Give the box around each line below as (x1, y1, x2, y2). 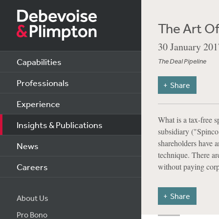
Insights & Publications (16, 119, 103, 130)
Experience (16, 98, 60, 109)
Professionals (16, 77, 69, 88)
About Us (16, 193, 48, 203)
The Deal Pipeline (157, 57, 206, 66)
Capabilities (16, 56, 62, 67)
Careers (16, 161, 48, 172)
